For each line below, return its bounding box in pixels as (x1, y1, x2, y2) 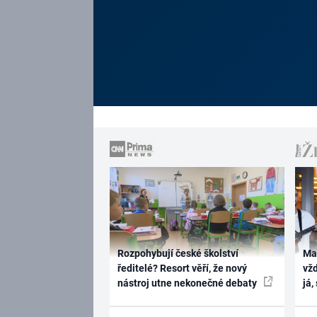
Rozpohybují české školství (117, 247, 238, 259)
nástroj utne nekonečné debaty (117, 277, 259, 289)
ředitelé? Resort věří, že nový (117, 262, 247, 274)
